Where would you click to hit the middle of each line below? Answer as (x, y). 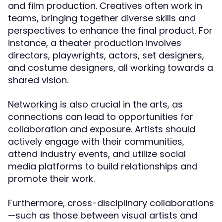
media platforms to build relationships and (103, 166)
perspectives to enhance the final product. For (110, 30)
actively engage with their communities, (96, 141)
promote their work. (51, 179)
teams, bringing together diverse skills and (102, 18)
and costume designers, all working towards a (111, 68)
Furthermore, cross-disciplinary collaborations (111, 203)
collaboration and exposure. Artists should (102, 129)
